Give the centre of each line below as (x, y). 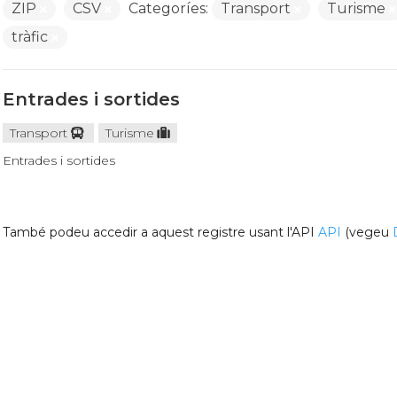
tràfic (31, 37)
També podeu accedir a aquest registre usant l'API (160, 232)
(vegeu (366, 232)
